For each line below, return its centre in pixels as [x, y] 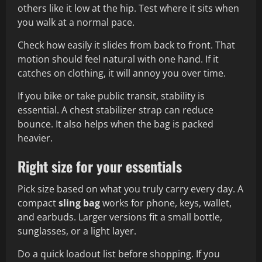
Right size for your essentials [100, 166]
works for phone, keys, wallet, [166, 203]
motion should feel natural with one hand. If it [118, 59]
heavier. [35, 138]
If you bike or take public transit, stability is [111, 96]
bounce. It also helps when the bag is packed [116, 124]
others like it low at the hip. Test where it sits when [128, 8]
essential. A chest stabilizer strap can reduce [116, 110]
